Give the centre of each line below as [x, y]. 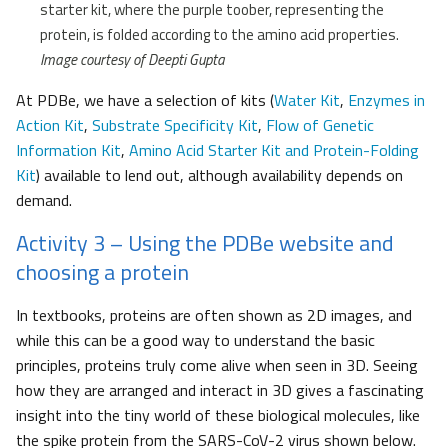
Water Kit [307, 99]
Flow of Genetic [320, 124]
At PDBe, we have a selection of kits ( [145, 99]
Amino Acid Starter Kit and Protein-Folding [274, 149]
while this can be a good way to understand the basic [195, 339]
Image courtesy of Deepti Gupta [132, 59]
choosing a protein [102, 271]
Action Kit [50, 124]
